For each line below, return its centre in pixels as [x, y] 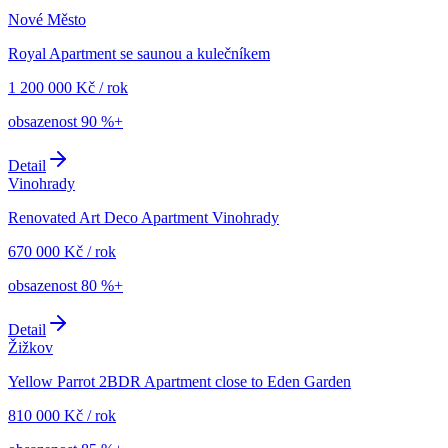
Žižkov [30, 348]
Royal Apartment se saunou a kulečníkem [139, 54]
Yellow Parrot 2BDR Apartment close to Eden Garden [179, 382]
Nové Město [47, 20]
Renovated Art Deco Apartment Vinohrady [143, 218]
